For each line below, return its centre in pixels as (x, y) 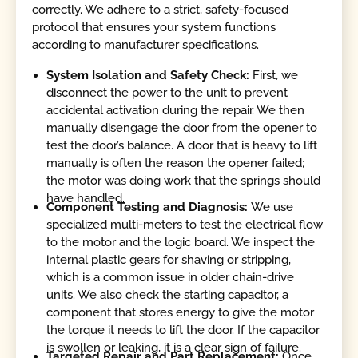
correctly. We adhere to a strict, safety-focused (161, 10)
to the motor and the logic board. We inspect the (181, 242)
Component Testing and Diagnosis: (149, 207)
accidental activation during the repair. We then (176, 110)
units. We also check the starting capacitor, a (168, 294)
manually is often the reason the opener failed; (176, 163)
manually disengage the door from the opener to (182, 127)
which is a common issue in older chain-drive (171, 277)
